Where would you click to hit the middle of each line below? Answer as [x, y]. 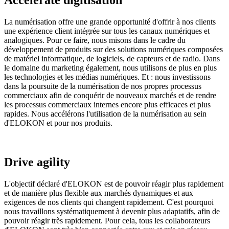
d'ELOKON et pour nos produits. [58, 123]
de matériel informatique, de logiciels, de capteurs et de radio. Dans [112, 59]
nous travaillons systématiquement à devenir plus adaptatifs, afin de [112, 211]
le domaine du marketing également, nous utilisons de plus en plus [110, 68]
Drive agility [37, 162]
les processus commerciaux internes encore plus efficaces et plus [107, 105]
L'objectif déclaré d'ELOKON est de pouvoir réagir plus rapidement [114, 184]
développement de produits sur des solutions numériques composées [113, 50]
